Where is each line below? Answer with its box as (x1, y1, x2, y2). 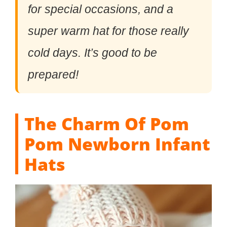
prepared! (28, 67, 79, 81)
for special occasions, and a (28, 2, 173, 16)
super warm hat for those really (28, 24, 189, 37)
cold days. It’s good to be (28, 46, 157, 59)
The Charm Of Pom (24, 111, 189, 135)
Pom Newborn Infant (24, 132, 210, 156)
